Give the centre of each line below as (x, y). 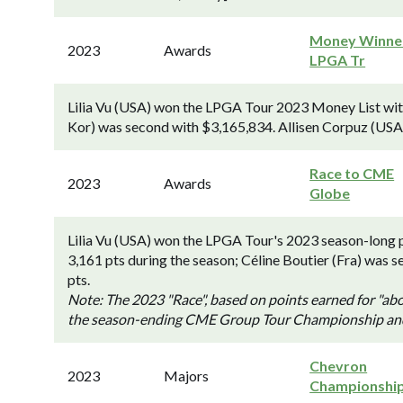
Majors (187, 376)
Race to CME (352, 173)
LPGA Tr (338, 60)
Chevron (339, 366)
